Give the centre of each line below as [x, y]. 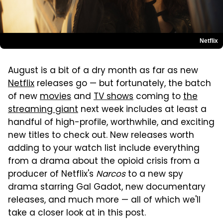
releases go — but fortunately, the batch [123, 84]
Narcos [111, 174]
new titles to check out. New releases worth [101, 136]
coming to [158, 97]
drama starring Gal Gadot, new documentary [107, 187]
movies [56, 97]
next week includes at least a [142, 110]
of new [24, 97]
